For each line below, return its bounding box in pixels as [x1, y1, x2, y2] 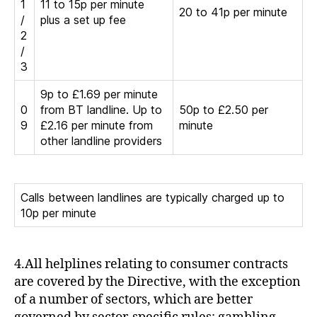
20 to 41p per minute [179, 4, 287, 19]
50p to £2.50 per [179, 102, 268, 117]
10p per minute [21, 205, 96, 220]
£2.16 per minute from [40, 117, 153, 132]
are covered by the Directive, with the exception [14, 273, 301, 290]
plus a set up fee [40, 12, 126, 27]
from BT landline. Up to [40, 102, 162, 117]
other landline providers [40, 133, 162, 148]
